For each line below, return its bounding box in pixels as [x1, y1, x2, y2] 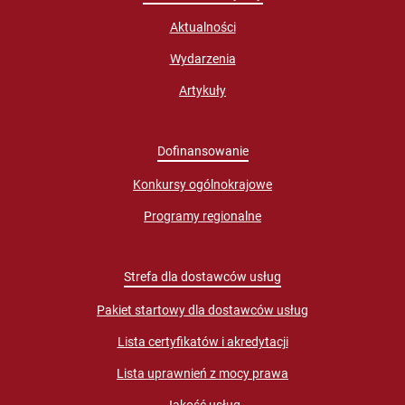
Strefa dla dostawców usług [124, 268, 281, 284]
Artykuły [179, 82, 226, 98]
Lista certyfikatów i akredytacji [117, 334, 288, 349]
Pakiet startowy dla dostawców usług [97, 302, 308, 317]
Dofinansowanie [156, 143, 249, 158]
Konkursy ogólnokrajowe [133, 176, 272, 192]
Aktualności [169, 19, 236, 34]
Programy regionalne [144, 208, 261, 223]
